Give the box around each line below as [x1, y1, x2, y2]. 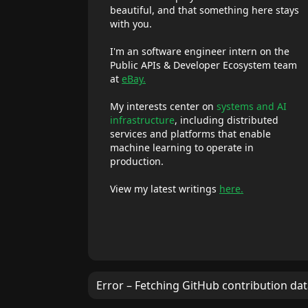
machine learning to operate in [110, 141, 254, 154]
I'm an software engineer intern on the [110, 45, 289, 58]
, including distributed [175, 113, 278, 126]
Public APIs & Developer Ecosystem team [110, 58, 297, 71]
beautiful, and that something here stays [110, 3, 299, 16]
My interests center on [110, 100, 214, 113]
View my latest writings [110, 182, 217, 195]
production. [110, 155, 164, 168]
